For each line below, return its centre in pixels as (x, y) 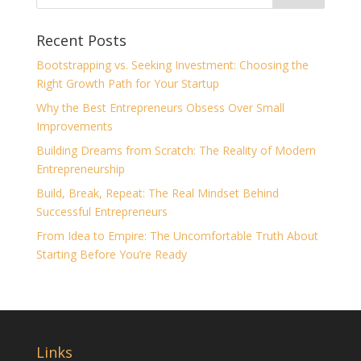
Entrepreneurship (80, 169)
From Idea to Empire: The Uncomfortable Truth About (177, 236)
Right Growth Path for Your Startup (127, 83)
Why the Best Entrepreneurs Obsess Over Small (160, 108)
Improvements (74, 126)
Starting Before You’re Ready (111, 254)
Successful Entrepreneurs (102, 212)
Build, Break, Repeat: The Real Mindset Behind (157, 193)
